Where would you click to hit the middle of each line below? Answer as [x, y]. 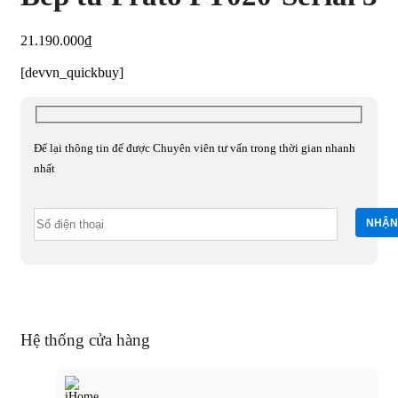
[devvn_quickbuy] [72, 73]
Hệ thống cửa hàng [85, 340]
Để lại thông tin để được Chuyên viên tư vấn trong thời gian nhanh [195, 148]
